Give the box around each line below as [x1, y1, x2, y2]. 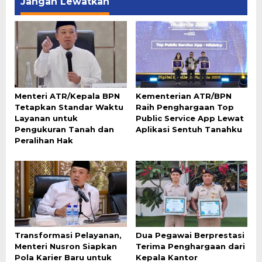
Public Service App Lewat [135, 113, 244, 123]
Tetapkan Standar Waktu [15, 102, 123, 112]
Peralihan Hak [15, 135, 73, 145]
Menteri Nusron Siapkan [15, 242, 117, 251]
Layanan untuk [15, 113, 78, 123]
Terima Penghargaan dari [135, 242, 245, 251]
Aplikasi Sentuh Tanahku [135, 124, 242, 134]
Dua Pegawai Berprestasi [135, 230, 244, 240]
